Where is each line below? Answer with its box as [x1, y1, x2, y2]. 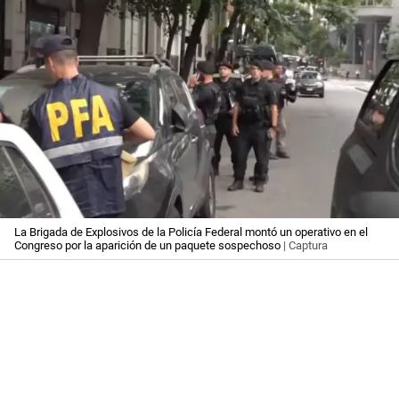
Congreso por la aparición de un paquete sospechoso [14, 239, 281, 253]
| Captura [281, 239, 328, 253]
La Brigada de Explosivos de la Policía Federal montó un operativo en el [14, 225, 368, 240]
